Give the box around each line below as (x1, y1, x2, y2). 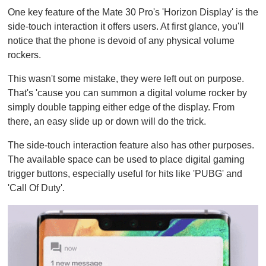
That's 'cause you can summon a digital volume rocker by (8, 88, 247, 99)
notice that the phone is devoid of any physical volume (8, 36, 235, 46)
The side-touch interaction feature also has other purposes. (8, 140, 254, 151)
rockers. (8, 50, 41, 61)
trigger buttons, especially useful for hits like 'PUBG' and (8, 169, 242, 179)
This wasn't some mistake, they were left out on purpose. (8, 74, 244, 84)
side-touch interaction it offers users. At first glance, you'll (8, 21, 244, 32)
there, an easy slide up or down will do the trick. (8, 116, 208, 127)
